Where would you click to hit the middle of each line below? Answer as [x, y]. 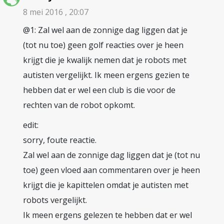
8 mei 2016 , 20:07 [56, 12]
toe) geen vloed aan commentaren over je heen [111, 170]
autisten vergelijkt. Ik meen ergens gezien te [106, 75]
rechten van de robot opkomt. [79, 105]
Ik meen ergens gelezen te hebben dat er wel [107, 215]
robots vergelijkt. [55, 200]
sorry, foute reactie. [60, 140]
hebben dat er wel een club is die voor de [99, 90]
